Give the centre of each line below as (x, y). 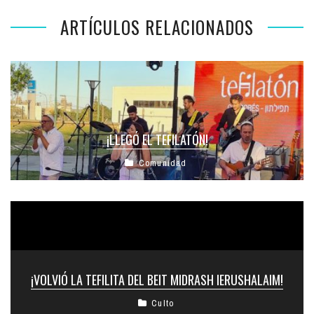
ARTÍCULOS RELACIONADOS (157, 27)
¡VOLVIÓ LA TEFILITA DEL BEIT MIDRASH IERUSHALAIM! (157, 280)
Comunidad (163, 163)
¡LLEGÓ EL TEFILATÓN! (157, 140)
